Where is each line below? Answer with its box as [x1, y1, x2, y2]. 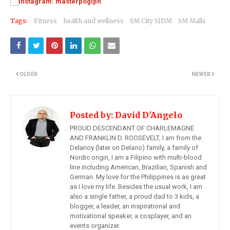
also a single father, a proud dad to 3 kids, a [70, 192, 199, 200]
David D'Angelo [113, 109, 182, 120]
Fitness [34, 16, 57, 25]
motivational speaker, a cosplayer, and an [70, 212, 191, 220]
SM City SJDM [130, 16, 172, 25]
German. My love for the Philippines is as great [70, 172, 206, 181]
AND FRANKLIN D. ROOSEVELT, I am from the [70, 133, 201, 142]
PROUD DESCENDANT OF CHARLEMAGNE [70, 124, 194, 132]
